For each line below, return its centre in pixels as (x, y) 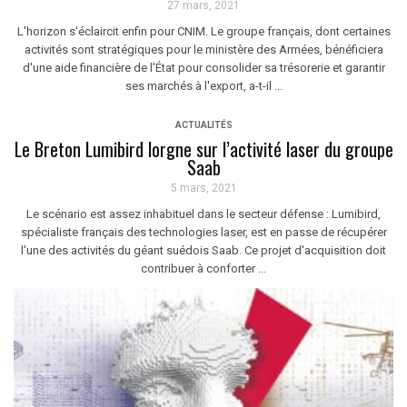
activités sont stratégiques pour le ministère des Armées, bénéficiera (203, 49)
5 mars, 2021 (203, 188)
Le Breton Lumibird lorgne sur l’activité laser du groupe (203, 149)
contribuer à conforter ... (203, 268)
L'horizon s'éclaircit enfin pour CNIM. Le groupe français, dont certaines (203, 31)
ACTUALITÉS (203, 124)
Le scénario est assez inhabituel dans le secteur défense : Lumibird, (203, 213)
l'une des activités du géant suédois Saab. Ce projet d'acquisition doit (203, 250)
